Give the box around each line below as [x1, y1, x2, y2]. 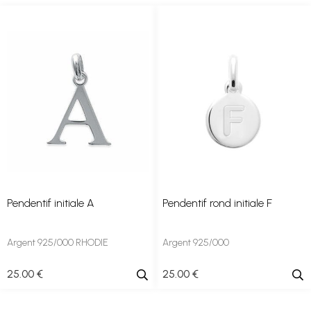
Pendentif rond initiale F [162, 196, 272, 210]
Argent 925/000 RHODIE [7, 237, 108, 249]
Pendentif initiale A [7, 196, 94, 210]
